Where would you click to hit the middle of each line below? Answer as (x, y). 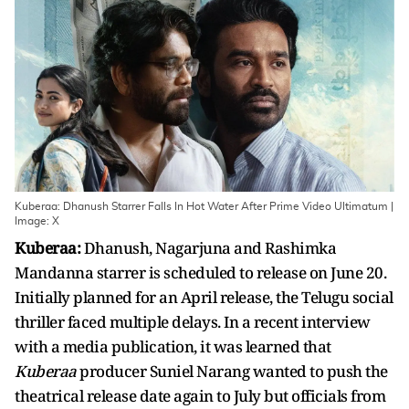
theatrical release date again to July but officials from (200, 396)
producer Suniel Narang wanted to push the (232, 371)
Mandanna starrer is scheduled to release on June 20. (200, 273)
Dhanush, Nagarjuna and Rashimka (208, 248)
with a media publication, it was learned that (173, 346)
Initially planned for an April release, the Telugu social (204, 297)
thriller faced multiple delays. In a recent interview (193, 322)
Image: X (37, 221)
